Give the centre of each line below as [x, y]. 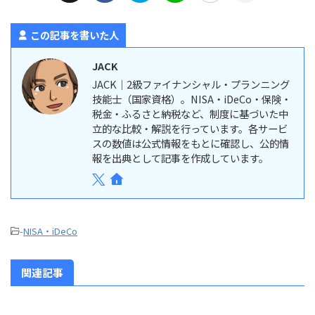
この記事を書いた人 [75, 35]
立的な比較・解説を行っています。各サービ [190, 129]
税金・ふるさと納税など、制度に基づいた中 [190, 114]
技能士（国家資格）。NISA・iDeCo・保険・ [192, 99]
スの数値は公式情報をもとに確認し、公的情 [191, 143]
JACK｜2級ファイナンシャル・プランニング [191, 84]
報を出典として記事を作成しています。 [180, 158]
